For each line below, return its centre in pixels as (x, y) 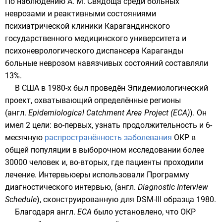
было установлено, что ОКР (144, 212)
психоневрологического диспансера (73, 51)
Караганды (163, 51)
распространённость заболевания (108, 138)
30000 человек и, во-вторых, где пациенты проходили (104, 162)
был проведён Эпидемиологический (140, 88)
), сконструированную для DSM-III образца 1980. (126, 199)
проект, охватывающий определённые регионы (93, 100)
